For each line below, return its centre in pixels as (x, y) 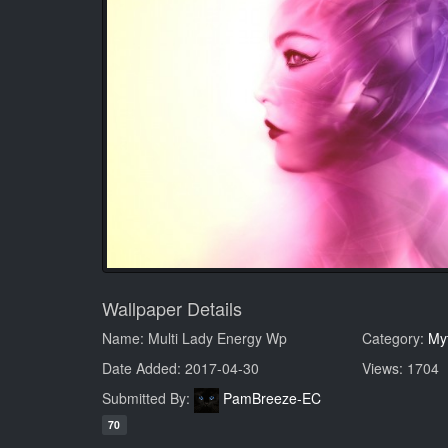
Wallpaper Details (172, 308)
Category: (394, 338)
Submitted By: (148, 398)
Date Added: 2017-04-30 (180, 368)
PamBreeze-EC (272, 398)
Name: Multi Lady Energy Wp (194, 338)
